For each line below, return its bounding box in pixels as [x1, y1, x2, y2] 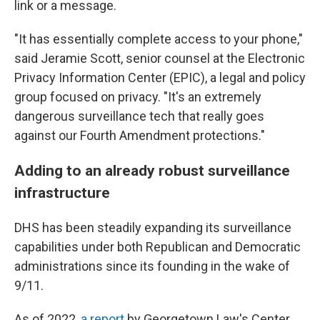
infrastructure [14, 184, 110, 201]
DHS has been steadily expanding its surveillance [14, 220, 291, 235]
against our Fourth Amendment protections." [14, 128, 265, 143]
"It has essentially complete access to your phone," [14, 31, 303, 46]
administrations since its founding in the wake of [14, 259, 290, 274]
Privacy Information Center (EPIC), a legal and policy [14, 70, 306, 85]
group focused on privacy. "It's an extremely [14, 89, 261, 104]
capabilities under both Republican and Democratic [14, 239, 301, 254]
